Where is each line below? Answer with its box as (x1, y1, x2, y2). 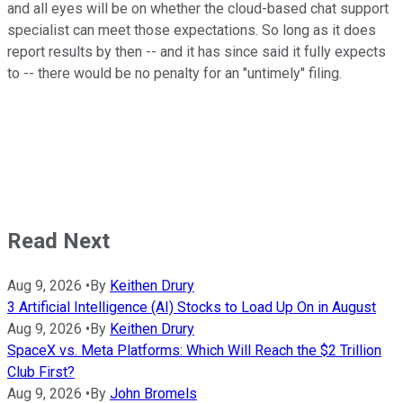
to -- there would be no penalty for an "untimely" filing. (7, 65, 342, 83)
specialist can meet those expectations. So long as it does (7, 22, 376, 40)
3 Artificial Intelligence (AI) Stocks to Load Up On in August (7, 299, 376, 317)
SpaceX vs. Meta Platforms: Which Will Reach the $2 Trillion (7, 342, 381, 360)
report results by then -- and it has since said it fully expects (7, 43, 386, 61)
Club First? (7, 363, 75, 381)
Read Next (7, 228, 110, 255)
